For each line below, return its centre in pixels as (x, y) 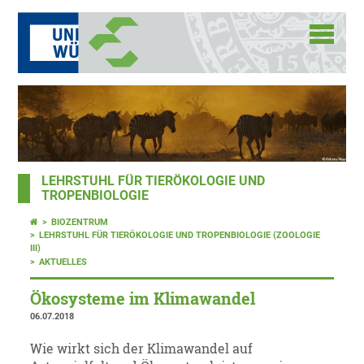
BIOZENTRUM (80, 223)
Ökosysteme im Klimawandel (143, 299)
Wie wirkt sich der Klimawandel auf (142, 349)
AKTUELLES (63, 262)
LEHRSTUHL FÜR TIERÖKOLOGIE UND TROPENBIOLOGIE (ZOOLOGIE (180, 236)
